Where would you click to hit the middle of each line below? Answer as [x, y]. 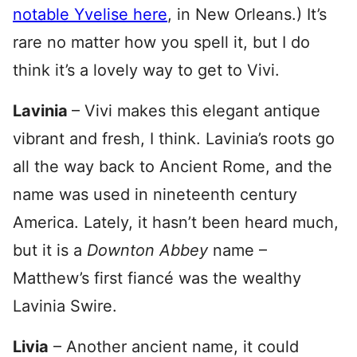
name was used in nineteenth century [155, 194]
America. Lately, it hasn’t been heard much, [176, 222]
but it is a [50, 250]
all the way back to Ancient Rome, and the [173, 166]
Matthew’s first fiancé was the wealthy [157, 278]
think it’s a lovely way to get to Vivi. [146, 70]
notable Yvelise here [90, 14]
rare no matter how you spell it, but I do [161, 42]
